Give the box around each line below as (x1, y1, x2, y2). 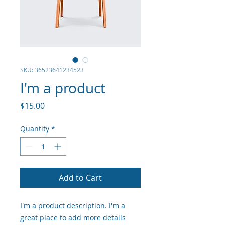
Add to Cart (59, 172, 102, 183)
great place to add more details (20, 213, 126, 222)
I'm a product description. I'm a (20, 201, 125, 210)
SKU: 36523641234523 (20, 66, 84, 74)
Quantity (20, 124, 49, 133)
